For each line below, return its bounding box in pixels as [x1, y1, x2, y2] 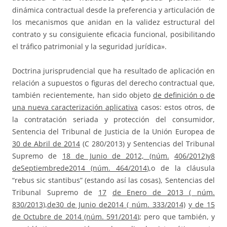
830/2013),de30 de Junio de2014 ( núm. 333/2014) [12, 200, 185, 210]
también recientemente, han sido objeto [12, 90, 153, 100]
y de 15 [188, 200, 215, 210]
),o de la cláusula [147, 163, 215, 173]
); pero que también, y [137, 212, 215, 222]
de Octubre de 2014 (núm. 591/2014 [12, 212, 138, 222]
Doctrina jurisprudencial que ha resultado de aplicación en [12, 66, 215, 76]
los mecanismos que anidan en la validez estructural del [12, 17, 215, 27]
